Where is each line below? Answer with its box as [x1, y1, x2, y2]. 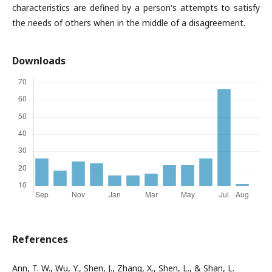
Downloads [12, 54, 66, 67]
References [12, 233, 68, 246]
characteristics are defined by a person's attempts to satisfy [12, 2, 260, 13]
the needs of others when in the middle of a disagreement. [12, 17, 245, 29]
